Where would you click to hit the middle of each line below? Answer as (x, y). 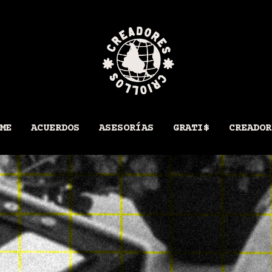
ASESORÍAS (126, 128)
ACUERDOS (55, 128)
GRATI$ (191, 128)
